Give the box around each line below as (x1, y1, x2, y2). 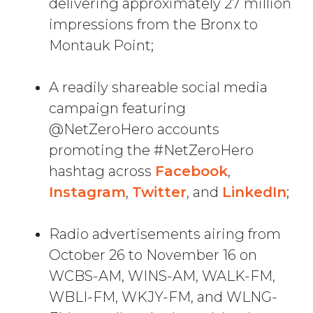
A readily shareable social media (49, 79, 268, 96)
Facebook (155, 163, 228, 180)
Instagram (49, 184, 126, 201)
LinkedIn (222, 184, 286, 201)
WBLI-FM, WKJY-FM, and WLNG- (49, 289, 277, 306)
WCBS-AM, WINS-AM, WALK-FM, (49, 268, 275, 285)
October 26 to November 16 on (49, 247, 257, 264)
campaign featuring (49, 100, 186, 117)
